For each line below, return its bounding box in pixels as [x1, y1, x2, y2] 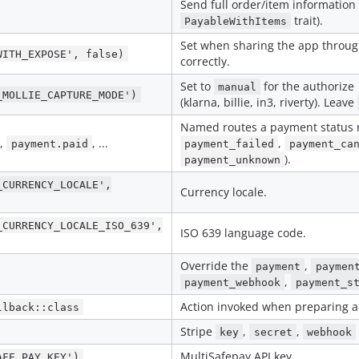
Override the [180, 257, 252, 273]
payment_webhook [184, 276, 281, 288]
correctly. [180, 53, 230, 69]
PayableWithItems [184, 14, 288, 27]
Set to [180, 78, 214, 94]
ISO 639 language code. [180, 224, 306, 240]
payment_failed [184, 137, 275, 150]
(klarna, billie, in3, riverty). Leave [180, 94, 357, 110]
